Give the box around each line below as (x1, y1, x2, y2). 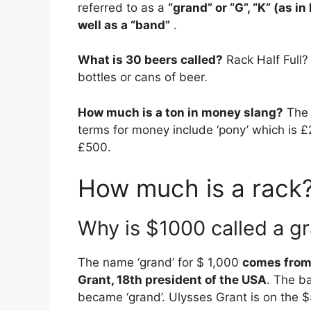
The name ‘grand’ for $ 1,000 (78, 255, 242, 270)
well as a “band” (78, 17, 170, 32)
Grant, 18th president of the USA (78, 273, 267, 287)
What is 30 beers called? (78, 53, 223, 67)
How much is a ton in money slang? (78, 105, 283, 119)
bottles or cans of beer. (78, 70, 208, 85)
